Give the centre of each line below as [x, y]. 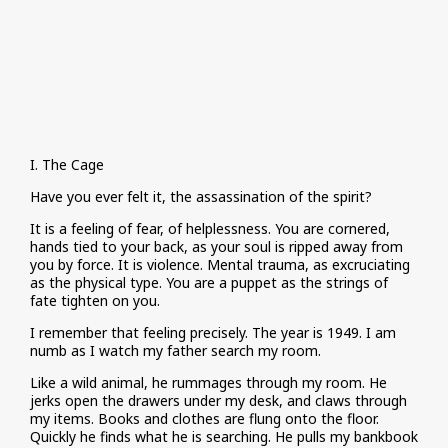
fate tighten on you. [95, 300]
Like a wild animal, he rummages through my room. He [208, 382]
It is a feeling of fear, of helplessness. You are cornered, [210, 228]
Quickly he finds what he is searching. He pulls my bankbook [224, 436]
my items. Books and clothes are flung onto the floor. [204, 418]
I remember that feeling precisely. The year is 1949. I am [213, 332]
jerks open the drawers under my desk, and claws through [218, 400]
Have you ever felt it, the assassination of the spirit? [201, 196]
